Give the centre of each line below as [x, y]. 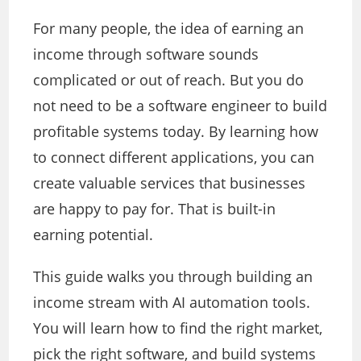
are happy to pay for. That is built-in [155, 209]
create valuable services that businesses [170, 183]
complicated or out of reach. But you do [169, 80]
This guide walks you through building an [173, 277]
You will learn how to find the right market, [178, 328]
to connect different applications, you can [174, 158]
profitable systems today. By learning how [176, 132]
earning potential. [93, 235]
